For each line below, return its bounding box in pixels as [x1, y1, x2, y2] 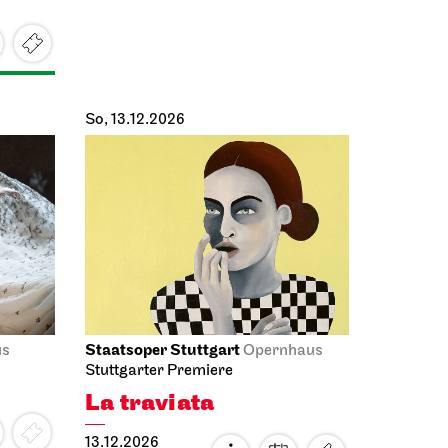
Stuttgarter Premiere [85, 327, 233, 343]
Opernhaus [243, 307, 323, 323]
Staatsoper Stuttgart [85, 305, 240, 324]
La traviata [85, 352, 215, 382]
